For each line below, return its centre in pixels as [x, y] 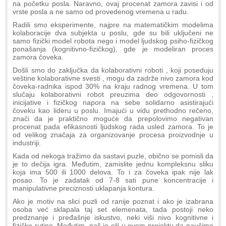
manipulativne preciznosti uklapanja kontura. [83, 188]
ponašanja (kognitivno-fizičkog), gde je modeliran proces [113, 49]
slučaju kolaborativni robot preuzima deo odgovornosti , [113, 95]
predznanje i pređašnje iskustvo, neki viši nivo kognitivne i [113, 218]
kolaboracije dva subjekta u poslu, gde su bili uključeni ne [113, 33]
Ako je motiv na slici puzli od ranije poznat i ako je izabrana [113, 202]
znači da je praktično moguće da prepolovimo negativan [113, 119]
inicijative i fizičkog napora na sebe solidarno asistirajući [113, 103]
